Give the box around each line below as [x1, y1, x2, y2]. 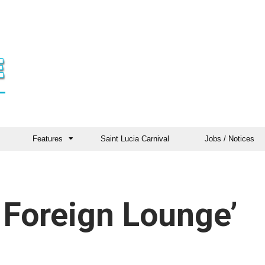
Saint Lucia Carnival [101, 134, 169, 143]
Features [33, 134, 63, 143]
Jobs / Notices [205, 134, 254, 143]
